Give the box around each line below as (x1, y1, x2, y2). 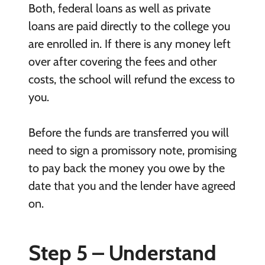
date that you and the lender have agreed (28, 179, 235, 193)
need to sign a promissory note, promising (28, 143, 237, 158)
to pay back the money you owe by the (28, 161, 225, 176)
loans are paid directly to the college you (28, 19, 230, 34)
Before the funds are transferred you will (28, 125, 229, 140)
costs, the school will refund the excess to (28, 72, 235, 87)
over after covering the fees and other (28, 54, 216, 69)
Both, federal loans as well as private (28, 1, 211, 16)
